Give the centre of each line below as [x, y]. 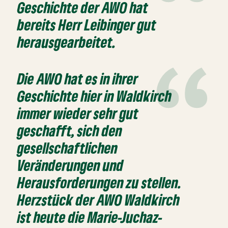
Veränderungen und [71, 165]
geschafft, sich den [70, 131]
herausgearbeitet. [67, 42]
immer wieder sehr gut [78, 113]
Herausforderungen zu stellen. [100, 183]
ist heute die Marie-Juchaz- [90, 217]
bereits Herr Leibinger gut [87, 25]
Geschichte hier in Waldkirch [95, 96]
